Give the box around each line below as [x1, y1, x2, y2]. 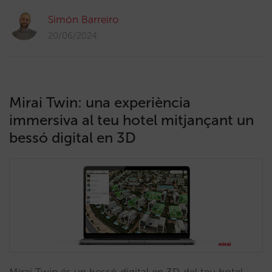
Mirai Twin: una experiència [9, 93, 191, 111]
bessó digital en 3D [9, 129, 136, 146]
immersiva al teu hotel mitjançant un [9, 111, 254, 129]
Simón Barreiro [48, 13, 119, 25]
